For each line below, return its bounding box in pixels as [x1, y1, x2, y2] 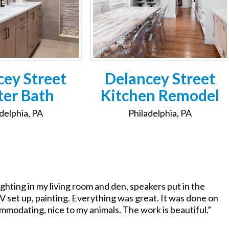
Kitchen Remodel [100, 86, 219, 105]
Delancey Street [104, 69, 215, 88]
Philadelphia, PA [128, 107, 192, 119]
